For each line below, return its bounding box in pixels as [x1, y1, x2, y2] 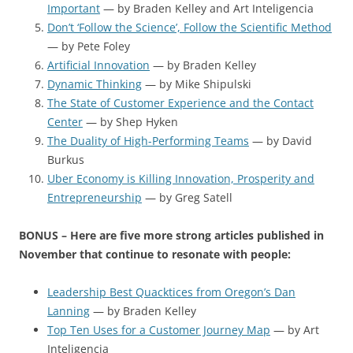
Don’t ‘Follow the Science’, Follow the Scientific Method [47, 20, 332, 35]
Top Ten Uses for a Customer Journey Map [47, 322, 270, 337]
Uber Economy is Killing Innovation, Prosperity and [47, 171, 314, 186]
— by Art [270, 322, 319, 337]
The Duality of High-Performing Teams [47, 133, 249, 148]
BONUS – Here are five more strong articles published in [19, 228, 324, 243]
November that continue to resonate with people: [19, 247, 291, 262]
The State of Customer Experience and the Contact [47, 95, 314, 110]
